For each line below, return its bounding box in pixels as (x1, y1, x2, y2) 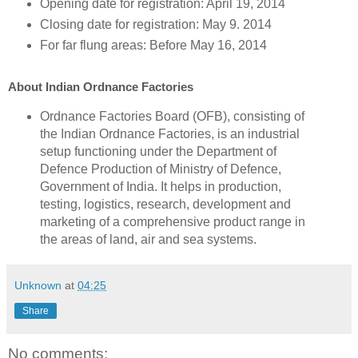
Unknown (14, 279, 62, 292)
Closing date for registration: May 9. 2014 (39, 18, 272, 32)
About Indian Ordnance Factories (8, 80, 193, 94)
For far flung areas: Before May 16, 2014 (39, 38, 267, 53)
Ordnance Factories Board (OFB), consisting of (39, 109, 304, 124)
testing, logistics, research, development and (39, 197, 291, 212)
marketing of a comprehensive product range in (39, 215, 305, 229)
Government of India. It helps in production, (39, 180, 281, 194)
